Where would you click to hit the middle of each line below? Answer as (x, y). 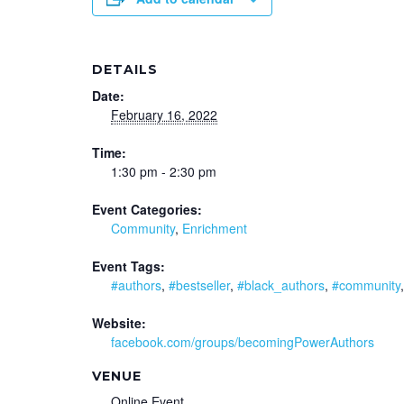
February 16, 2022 (164, 114)
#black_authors (281, 285)
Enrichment (215, 228)
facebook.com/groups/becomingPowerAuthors (243, 341)
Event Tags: (129, 266)
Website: (119, 322)
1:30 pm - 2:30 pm (164, 171)
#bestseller (199, 285)
